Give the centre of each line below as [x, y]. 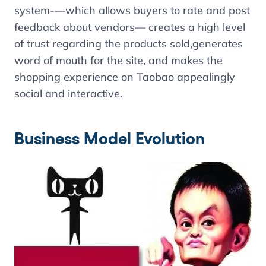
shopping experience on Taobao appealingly [125, 77]
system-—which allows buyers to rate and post [132, 10]
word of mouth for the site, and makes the [118, 60]
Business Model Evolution [110, 138]
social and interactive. [68, 94]
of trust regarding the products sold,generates [129, 44]
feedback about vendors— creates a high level [130, 27]
